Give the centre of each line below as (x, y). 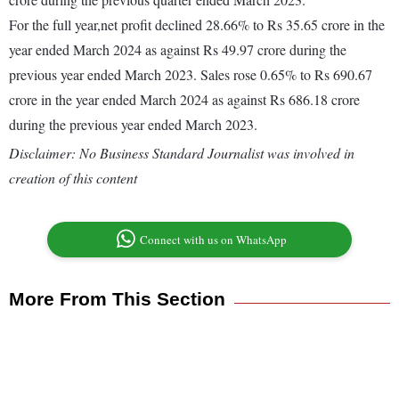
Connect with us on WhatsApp (214, 240)
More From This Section (117, 299)
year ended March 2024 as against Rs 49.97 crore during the (178, 50)
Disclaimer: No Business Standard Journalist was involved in (182, 153)
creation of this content (73, 178)
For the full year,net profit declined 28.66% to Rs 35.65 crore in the (197, 25)
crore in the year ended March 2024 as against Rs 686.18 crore (184, 100)
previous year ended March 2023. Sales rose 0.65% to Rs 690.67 (191, 75)
